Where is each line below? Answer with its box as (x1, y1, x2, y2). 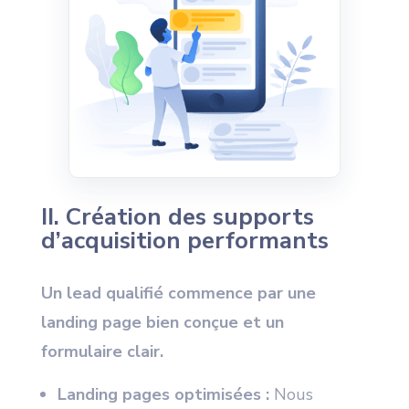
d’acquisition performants (40, 225, 329, 257)
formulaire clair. (40, 341, 163, 363)
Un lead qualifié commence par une (40, 282, 316, 305)
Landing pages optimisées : (57, 383, 269, 406)
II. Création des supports (40, 201, 314, 234)
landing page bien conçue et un (40, 311, 284, 334)
